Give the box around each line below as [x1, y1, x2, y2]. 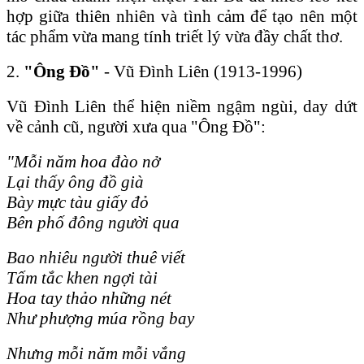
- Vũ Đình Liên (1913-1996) [100, 61, 302, 81]
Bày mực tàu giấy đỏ [6, 192, 149, 212]
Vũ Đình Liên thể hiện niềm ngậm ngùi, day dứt [6, 96, 357, 116]
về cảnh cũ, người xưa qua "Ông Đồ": [6, 116, 266, 136]
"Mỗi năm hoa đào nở [6, 151, 160, 171]
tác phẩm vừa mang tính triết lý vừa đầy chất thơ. [6, 26, 343, 46]
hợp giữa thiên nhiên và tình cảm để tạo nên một [6, 6, 357, 26]
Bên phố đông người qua [6, 212, 180, 232]
